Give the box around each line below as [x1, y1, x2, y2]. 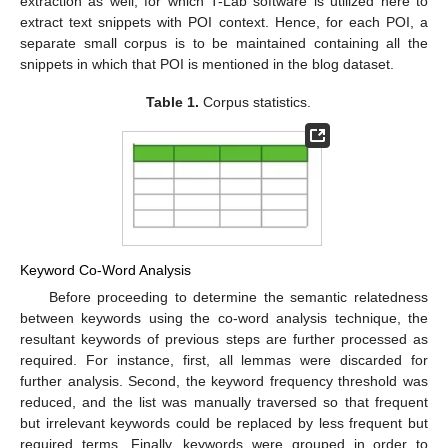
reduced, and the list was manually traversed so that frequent [20, 394, 428, 411]
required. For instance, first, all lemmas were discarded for [20, 352, 428, 369]
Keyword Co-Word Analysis [20, 262, 191, 279]
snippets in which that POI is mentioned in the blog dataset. [20, 56, 394, 73]
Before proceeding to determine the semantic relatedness [48, 289, 428, 306]
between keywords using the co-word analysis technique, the [20, 310, 428, 327]
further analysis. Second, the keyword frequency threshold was [20, 373, 428, 390]
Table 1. [145, 94, 199, 111]
